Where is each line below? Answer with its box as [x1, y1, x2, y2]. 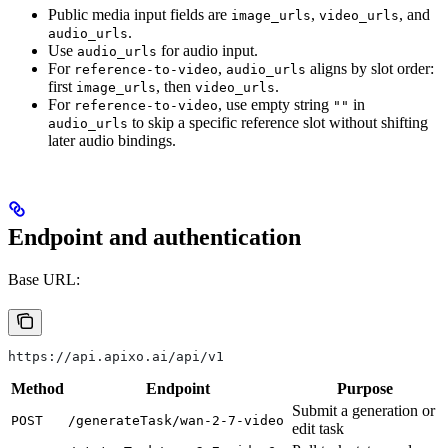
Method [11, 380, 64, 398]
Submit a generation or [292, 402, 435, 420]
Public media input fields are [48, 6, 231, 24]
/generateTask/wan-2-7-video [68, 413, 284, 429]
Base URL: [8, 271, 80, 289]
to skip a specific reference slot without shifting [128, 114, 428, 132]
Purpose [336, 380, 393, 398]
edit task [292, 420, 344, 438]
